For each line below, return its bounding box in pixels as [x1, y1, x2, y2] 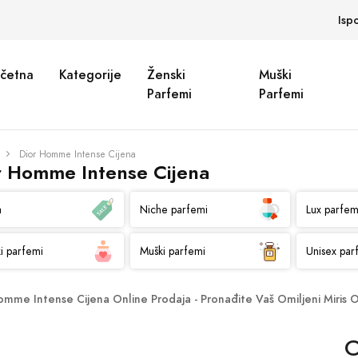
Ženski [147, 66, 186, 84]
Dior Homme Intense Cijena [19, 148, 136, 161]
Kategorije [59, 66, 122, 84]
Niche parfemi [139, 201, 208, 217]
